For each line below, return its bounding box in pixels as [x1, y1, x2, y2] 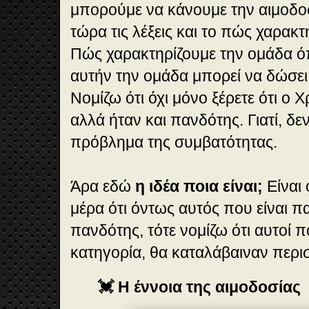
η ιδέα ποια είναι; [135, 177, 263, 196]
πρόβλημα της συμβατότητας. [70, 133, 281, 152]
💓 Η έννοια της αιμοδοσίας [98, 278, 301, 297]
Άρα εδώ [70, 177, 135, 196]
